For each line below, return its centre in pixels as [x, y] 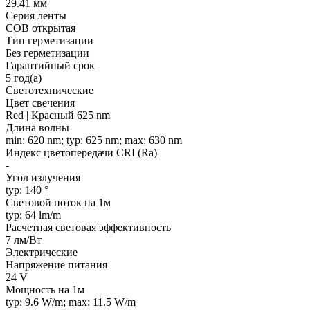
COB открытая [40, 28]
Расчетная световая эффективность [88, 227]
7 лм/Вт [24, 239]
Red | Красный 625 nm [58, 115]
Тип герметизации [49, 40]
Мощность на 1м [45, 289]
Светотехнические [49, 90]
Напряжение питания [56, 264]
